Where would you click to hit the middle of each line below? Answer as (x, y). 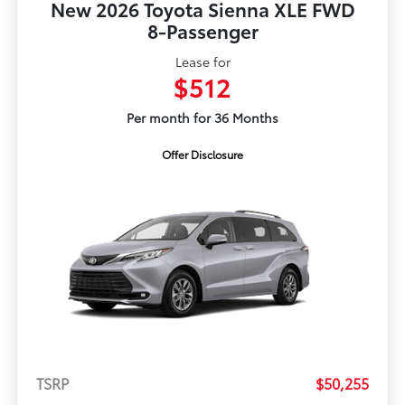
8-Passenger (202, 31)
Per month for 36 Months (202, 118)
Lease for (202, 62)
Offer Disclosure (202, 155)
